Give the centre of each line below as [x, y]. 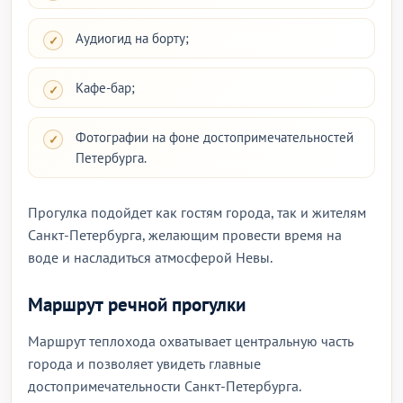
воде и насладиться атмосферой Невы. [150, 257]
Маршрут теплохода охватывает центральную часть [191, 341]
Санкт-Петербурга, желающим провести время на [185, 235]
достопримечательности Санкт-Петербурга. [165, 386]
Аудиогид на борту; [132, 38]
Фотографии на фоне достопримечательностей [215, 137]
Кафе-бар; [105, 88]
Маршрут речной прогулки [137, 304]
